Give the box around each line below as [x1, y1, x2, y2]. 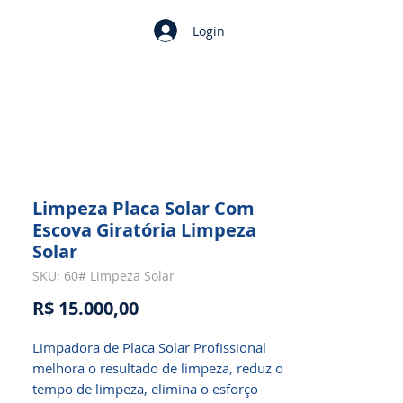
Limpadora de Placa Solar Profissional [32, 338, 266, 356]
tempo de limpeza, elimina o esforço [32, 380, 258, 398]
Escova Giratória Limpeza [32, 218, 256, 242]
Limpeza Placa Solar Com [32, 196, 255, 220]
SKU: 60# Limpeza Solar [32, 267, 175, 284]
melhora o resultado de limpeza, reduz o [32, 359, 283, 377]
